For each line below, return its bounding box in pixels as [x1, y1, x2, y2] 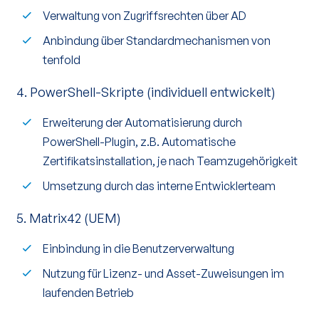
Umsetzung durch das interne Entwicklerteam [43, 179, 276, 193]
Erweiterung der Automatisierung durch [43, 115, 242, 130]
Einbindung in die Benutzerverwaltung [43, 241, 234, 256]
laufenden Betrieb [43, 286, 134, 300]
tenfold [43, 53, 80, 67]
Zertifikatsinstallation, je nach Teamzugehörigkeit [43, 154, 298, 168]
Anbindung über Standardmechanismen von [43, 33, 271, 48]
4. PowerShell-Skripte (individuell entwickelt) [16, 84, 276, 100]
